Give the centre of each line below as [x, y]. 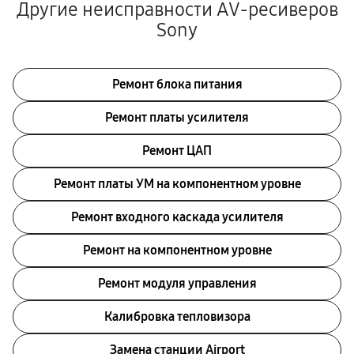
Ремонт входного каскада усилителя [177, 217]
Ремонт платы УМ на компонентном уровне [177, 184]
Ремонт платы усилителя [177, 117]
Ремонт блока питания [177, 84]
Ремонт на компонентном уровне [177, 250]
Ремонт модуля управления [177, 283]
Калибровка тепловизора [177, 316]
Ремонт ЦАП [177, 151]
